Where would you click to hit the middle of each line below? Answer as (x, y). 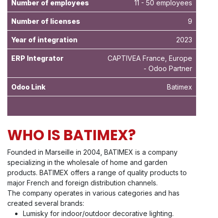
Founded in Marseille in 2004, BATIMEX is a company (92, 152)
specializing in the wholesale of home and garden (87, 163)
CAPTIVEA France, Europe (150, 58)
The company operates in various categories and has (93, 193)
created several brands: (46, 203)
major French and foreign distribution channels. (82, 183)
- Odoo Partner (168, 69)
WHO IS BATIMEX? (72, 135)
